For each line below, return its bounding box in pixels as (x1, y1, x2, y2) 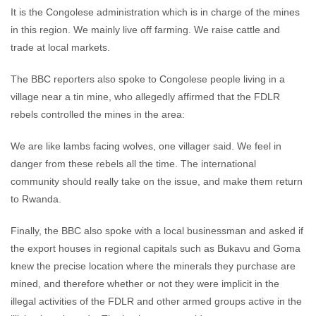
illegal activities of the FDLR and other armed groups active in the (11, 296, 302, 307)
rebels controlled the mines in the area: (11, 109, 185, 120)
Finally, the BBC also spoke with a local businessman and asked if (11, 225, 303, 236)
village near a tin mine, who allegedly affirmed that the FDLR (11, 91, 280, 102)
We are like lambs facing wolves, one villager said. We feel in (11, 140, 281, 152)
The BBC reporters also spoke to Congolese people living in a (11, 73, 285, 85)
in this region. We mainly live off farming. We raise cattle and (11, 24, 280, 35)
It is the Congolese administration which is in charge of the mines (11, 6, 300, 18)
